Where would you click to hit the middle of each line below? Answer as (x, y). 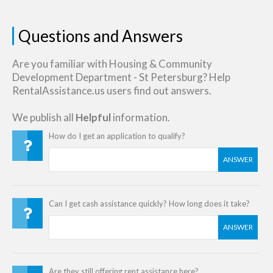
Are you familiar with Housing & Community (112, 64)
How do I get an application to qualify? (117, 136)
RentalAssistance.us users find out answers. (112, 90)
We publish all (44, 117)
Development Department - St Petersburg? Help (121, 77)
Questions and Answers (101, 36)
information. (140, 117)
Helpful (93, 117)
